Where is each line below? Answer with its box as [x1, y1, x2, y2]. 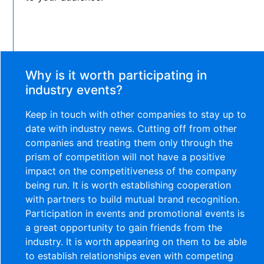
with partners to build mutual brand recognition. [25, 193, 240, 205]
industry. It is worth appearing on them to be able [25, 235, 247, 247]
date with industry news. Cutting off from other [25, 122, 237, 134]
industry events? [25, 82, 123, 97]
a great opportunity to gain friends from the [25, 221, 223, 233]
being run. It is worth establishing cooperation [25, 179, 232, 191]
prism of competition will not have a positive [25, 150, 226, 163]
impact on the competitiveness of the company [25, 164, 237, 177]
